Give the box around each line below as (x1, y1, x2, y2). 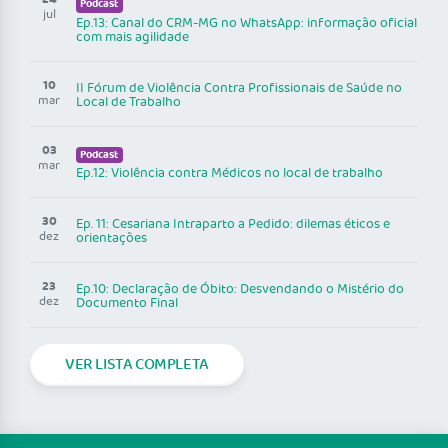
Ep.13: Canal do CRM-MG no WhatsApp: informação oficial (76, 12, 417, 34)
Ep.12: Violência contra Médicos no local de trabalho (76, 163, 383, 185)
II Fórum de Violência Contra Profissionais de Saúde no (76, 77, 402, 99)
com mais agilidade (76, 26, 189, 48)
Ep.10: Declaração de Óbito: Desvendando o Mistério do (76, 279, 404, 301)
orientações (76, 228, 147, 250)
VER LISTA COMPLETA (65, 352, 209, 378)
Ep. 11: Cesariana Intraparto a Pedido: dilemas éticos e (76, 214, 390, 236)
